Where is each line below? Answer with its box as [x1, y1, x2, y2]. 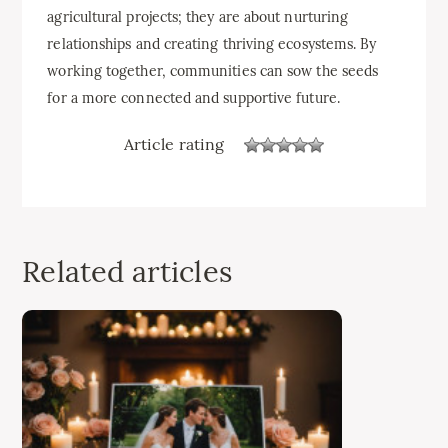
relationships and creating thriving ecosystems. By [47, 34, 377, 53]
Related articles [22, 252, 232, 290]
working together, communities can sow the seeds [47, 61, 379, 80]
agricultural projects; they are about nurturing [47, 7, 349, 26]
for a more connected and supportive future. [47, 88, 340, 107]
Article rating [123, 134, 225, 155]
